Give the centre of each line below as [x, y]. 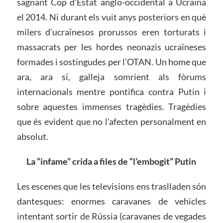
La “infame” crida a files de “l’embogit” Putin [111, 161]
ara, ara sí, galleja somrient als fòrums [111, 77]
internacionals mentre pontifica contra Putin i [111, 92]
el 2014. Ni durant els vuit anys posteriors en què [111, 17]
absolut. [32, 137]
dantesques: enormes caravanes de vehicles [111, 201]
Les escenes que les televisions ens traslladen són [111, 186]
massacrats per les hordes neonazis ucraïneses [111, 47]
